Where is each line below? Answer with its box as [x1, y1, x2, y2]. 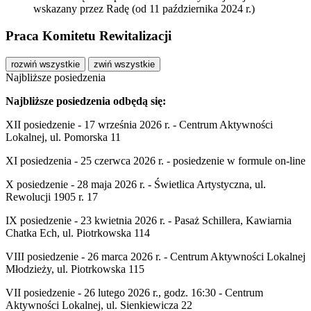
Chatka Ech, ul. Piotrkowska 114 [6, 226, 150, 239]
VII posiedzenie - [6, 286, 84, 299]
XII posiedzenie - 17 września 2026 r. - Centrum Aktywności [6, 118, 273, 131]
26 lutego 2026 [84, 286, 150, 299]
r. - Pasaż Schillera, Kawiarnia [157, 214, 292, 226]
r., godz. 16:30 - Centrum [150, 286, 263, 299]
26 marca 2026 [87, 250, 153, 262]
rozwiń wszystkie [11, 58, 80, 69]
